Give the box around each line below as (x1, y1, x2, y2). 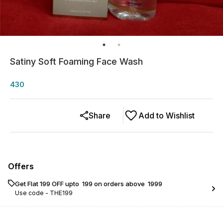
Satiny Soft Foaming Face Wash (10, 56, 143, 67)
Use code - (15, 189, 50, 197)
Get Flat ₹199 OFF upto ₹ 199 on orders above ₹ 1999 (15, 180, 162, 188)
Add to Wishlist (138, 111, 195, 120)
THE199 (50, 189, 73, 197)
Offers (8, 161, 34, 171)
